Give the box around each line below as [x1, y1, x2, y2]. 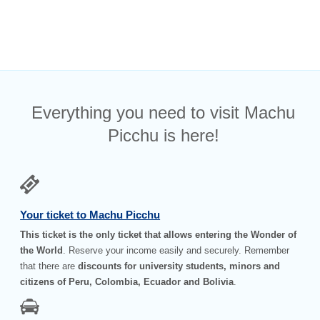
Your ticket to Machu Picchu [20, 208, 161, 221]
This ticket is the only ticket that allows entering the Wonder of [20, 229, 297, 241]
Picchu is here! [107, 125, 219, 145]
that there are [20, 261, 79, 272]
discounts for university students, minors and [78, 261, 281, 272]
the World [20, 245, 64, 256]
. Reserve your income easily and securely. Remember [63, 245, 290, 256]
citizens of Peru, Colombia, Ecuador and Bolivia [20, 276, 234, 288]
